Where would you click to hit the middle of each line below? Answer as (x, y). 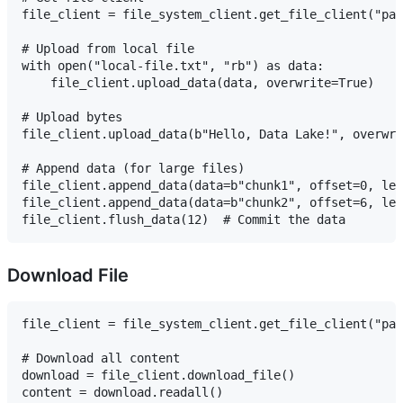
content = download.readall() (122, 393)
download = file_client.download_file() (158, 376)
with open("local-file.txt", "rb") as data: (173, 66)
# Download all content (101, 358)
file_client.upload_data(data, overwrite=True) (198, 83)
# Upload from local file (108, 49)
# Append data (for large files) (133, 169)
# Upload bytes (72, 117)
